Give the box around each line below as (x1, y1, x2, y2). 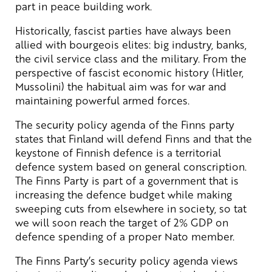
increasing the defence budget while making (15, 186, 232, 202)
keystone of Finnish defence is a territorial (15, 144, 221, 160)
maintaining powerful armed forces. (15, 92, 189, 107)
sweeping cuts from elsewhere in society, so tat (15, 200, 246, 216)
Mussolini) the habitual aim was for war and (15, 78, 226, 93)
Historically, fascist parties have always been (15, 22, 231, 38)
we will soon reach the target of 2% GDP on (15, 214, 228, 229)
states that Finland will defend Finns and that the (15, 131, 252, 146)
